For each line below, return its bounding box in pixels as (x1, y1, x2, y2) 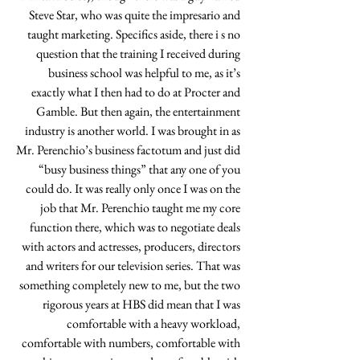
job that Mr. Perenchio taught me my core (40, 199, 243, 216)
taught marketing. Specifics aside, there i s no (27, 26, 243, 43)
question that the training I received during (36, 45, 243, 62)
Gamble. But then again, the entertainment (36, 103, 243, 120)
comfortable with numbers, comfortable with (22, 334, 243, 351)
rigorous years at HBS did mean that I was (43, 296, 243, 313)
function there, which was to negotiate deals (30, 219, 243, 235)
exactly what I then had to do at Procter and (31, 84, 243, 100)
